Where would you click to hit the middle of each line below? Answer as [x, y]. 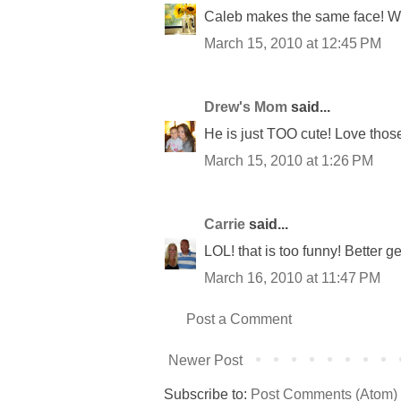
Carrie [225, 224]
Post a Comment [239, 319]
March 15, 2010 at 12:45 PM [293, 43]
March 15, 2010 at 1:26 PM [289, 160]
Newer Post [205, 360]
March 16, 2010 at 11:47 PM [292, 277]
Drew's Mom [246, 107]
